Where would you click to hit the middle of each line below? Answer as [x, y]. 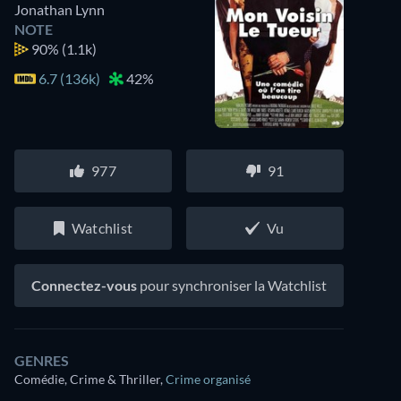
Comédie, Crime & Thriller [87, 379]
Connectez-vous [84, 285]
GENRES [42, 360]
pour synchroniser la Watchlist [232, 285]
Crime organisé [208, 379]
